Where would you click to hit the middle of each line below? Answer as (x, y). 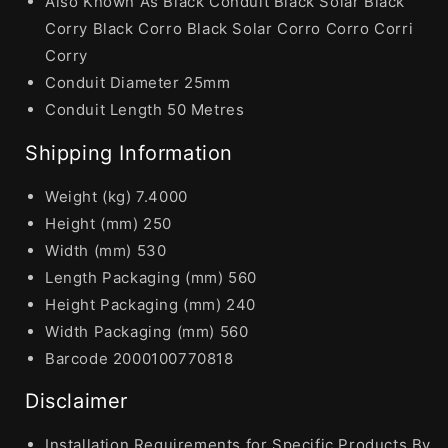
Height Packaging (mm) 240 (150, 304)
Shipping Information (129, 152)
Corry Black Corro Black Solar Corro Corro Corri (229, 29)
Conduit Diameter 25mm (138, 83)
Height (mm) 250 (108, 223)
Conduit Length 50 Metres (145, 110)
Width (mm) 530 (106, 250)
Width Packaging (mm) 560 (147, 331)
